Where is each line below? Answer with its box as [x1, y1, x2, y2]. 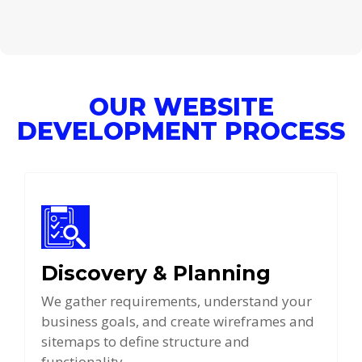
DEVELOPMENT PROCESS [17, 116, 345, 147]
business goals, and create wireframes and [41, 312, 314, 331]
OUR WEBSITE [88, 92, 274, 123]
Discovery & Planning [41, 261, 271, 286]
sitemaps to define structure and [41, 332, 250, 351]
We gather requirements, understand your [41, 292, 312, 311]
